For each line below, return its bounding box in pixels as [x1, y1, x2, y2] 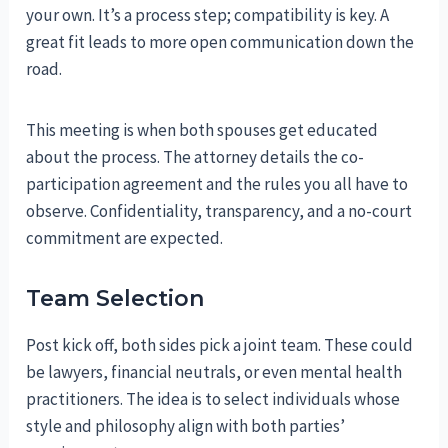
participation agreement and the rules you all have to [26, 173, 409, 196]
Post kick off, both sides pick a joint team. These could [26, 334, 414, 357]
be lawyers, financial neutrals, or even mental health [26, 361, 403, 384]
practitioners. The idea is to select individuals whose [26, 388, 401, 411]
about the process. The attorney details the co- [26, 146, 365, 169]
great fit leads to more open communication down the [26, 31, 415, 54]
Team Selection [26, 285, 205, 313]
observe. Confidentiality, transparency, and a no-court [26, 200, 413, 223]
